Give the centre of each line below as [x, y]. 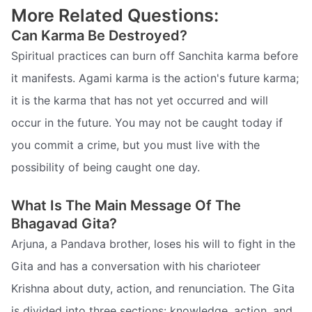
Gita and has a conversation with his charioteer [136, 266]
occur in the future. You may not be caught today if [147, 123]
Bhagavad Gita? [64, 224]
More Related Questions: [115, 16]
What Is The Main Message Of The [126, 206]
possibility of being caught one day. [106, 167]
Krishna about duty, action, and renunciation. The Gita [153, 289]
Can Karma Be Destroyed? [99, 36]
